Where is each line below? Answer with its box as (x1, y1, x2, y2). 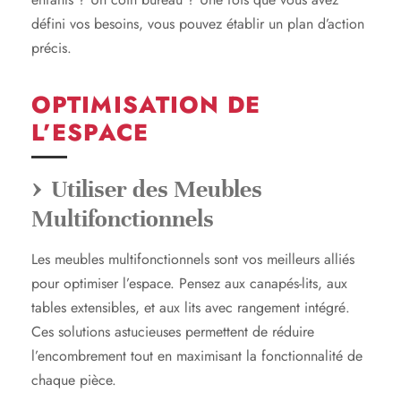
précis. (31, 37, 72, 58)
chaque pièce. (31, 369, 116, 390)
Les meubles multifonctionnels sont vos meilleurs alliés (31, 248, 354, 269)
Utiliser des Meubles (51, 174, 262, 204)
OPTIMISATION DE (31, 87, 261, 122)
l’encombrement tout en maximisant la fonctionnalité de (31, 345, 363, 366)
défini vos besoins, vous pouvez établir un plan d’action (31, 13, 364, 34)
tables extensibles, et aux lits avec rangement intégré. (31, 296, 350, 318)
